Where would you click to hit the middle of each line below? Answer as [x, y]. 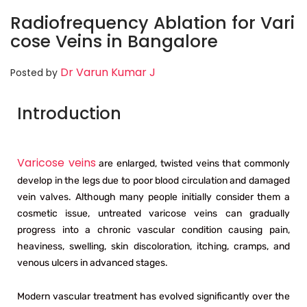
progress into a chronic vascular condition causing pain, [153, 230]
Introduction [69, 113]
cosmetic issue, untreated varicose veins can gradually [153, 213]
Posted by [35, 72]
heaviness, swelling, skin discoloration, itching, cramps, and [153, 246]
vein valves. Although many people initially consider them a [153, 197]
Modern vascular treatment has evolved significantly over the [153, 296]
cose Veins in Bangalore [114, 41]
